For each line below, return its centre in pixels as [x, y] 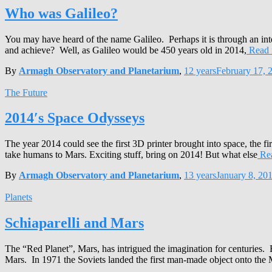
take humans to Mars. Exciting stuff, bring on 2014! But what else [131, 155]
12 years [200, 70]
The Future [26, 92]
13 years [200, 175]
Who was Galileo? [61, 13]
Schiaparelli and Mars [74, 223]
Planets [19, 197]
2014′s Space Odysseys [75, 118]
